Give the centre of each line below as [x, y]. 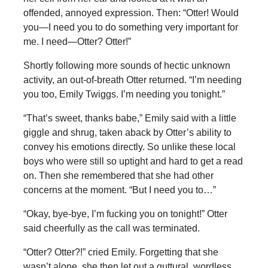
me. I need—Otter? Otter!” [77, 41]
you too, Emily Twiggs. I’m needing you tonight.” [124, 94]
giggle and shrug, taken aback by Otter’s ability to [127, 132]
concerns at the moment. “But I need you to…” [119, 190]
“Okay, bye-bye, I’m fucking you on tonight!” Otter [125, 214]
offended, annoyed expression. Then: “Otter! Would [131, 13]
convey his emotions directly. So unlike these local [129, 147]
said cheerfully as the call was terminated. [111, 228]
